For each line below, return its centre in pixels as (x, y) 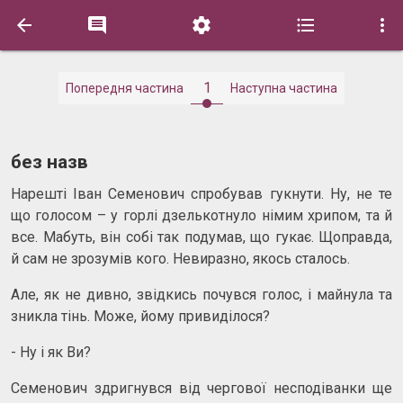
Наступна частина (284, 88)
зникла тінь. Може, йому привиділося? (140, 316)
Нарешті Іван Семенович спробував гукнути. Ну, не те (201, 193)
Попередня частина (125, 88)
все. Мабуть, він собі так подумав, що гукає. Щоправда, (201, 237)
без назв (49, 162)
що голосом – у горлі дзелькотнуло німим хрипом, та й (201, 215)
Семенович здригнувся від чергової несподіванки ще (201, 388)
